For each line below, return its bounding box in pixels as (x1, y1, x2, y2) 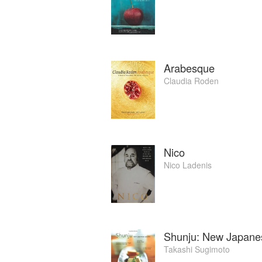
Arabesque (164, 60, 215, 76)
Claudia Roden (164, 75, 219, 87)
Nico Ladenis (164, 159, 212, 171)
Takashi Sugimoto (164, 243, 230, 255)
